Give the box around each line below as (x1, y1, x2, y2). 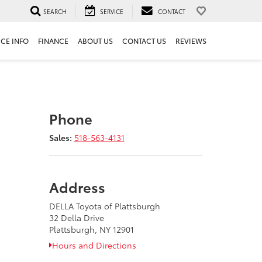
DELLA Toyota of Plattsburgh (49, 200, 160, 212)
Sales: (49, 132, 72, 143)
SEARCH (43, 6, 67, 16)
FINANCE (38, 36, 68, 46)
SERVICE (100, 6, 123, 16)
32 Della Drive (49, 212, 104, 223)
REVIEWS (175, 36, 206, 46)
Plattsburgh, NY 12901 (49, 223, 134, 235)
